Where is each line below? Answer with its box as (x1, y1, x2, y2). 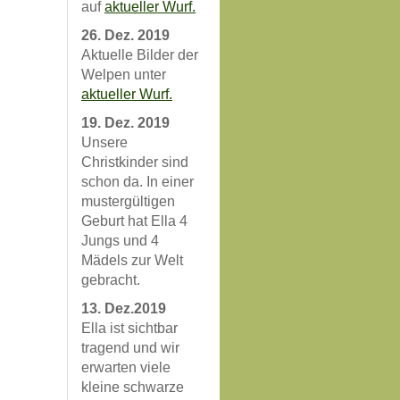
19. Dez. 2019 (81, 115, 170, 130)
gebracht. (81, 272, 140, 287)
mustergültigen (81, 194, 175, 209)
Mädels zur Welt (81, 253, 183, 268)
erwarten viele (81, 360, 171, 375)
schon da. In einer (81, 174, 194, 189)
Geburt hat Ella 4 (81, 213, 187, 229)
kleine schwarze (81, 379, 184, 395)
